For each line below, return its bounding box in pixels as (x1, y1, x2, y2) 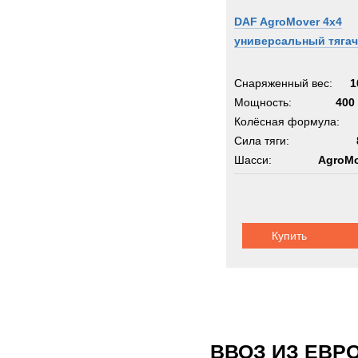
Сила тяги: (234, 134, 289, 147)
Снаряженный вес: (234, 77, 332, 89)
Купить (271, 229, 307, 242)
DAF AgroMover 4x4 (234, 15, 342, 28)
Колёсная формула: (234, 115, 340, 128)
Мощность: (234, 96, 292, 109)
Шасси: (234, 153, 272, 166)
